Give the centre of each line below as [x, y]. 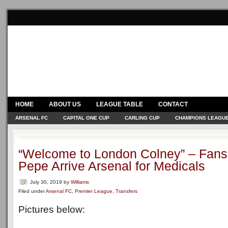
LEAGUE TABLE [120, 104]
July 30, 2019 [46, 182]
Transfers [126, 191]
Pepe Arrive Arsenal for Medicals [112, 166]
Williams [80, 182]
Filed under [32, 191]
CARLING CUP [142, 118]
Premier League [94, 191]
